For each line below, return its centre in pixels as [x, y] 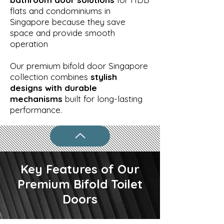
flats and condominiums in [60, 10]
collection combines [50, 76]
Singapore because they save [68, 21]
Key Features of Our [80, 169]
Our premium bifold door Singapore [79, 65]
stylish [104, 76]
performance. [36, 109]
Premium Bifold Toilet [80, 184]
